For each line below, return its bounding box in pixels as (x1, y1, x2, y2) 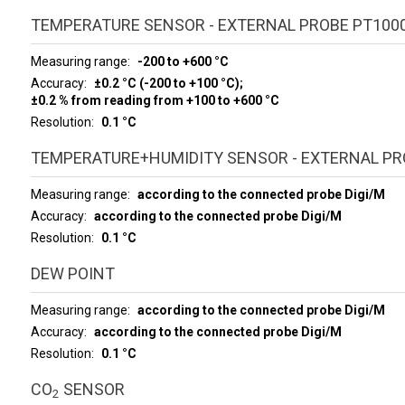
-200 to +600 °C (137, 53, 229, 69)
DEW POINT (30, 263, 115, 283)
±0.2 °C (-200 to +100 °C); (93, 75, 246, 90)
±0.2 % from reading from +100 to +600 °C (30, 92, 279, 108)
